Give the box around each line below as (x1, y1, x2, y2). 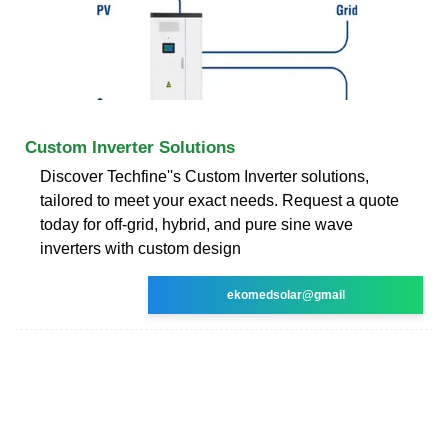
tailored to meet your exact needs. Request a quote (40, 191, 399, 209)
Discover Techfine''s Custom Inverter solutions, (40, 167, 369, 185)
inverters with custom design (40, 239, 241, 257)
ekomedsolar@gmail (226, 287, 345, 302)
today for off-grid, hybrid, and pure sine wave (40, 215, 353, 233)
